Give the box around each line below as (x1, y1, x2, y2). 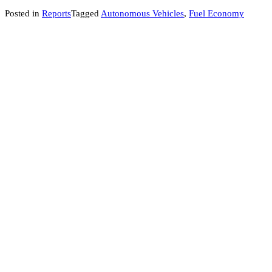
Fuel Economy (189, 8, 244, 19)
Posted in (5, 8, 42, 19)
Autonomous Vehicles (101, 8, 184, 19)
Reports (42, 8, 71, 19)
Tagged (71, 8, 101, 19)
